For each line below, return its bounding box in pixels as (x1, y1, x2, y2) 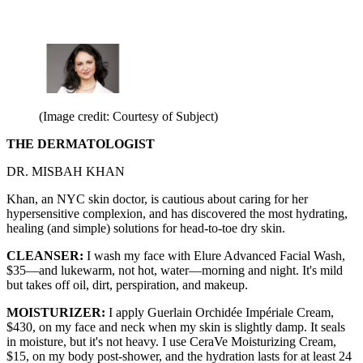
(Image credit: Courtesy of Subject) (39, 109, 218, 123)
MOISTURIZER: (6, 305, 105, 319)
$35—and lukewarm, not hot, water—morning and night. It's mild (6, 263, 343, 277)
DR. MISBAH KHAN (6, 164, 125, 178)
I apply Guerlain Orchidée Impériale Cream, (105, 305, 334, 319)
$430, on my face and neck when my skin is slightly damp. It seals (6, 319, 345, 334)
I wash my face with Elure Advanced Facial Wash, (83, 248, 345, 263)
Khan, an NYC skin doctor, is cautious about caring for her (6, 191, 308, 206)
